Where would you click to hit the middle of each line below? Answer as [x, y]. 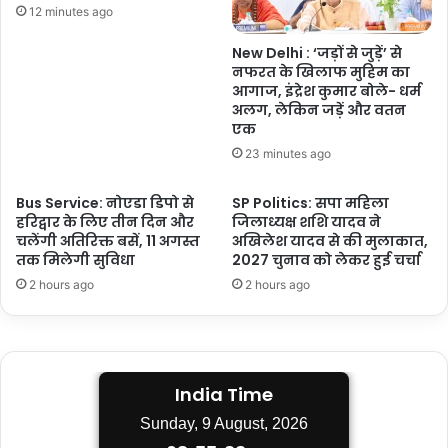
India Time [224, 395]
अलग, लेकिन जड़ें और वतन [319, 110]
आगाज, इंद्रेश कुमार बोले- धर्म [326, 91]
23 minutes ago [288, 154]
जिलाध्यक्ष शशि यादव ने [306, 222]
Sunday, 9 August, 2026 [224, 424]
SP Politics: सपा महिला [310, 203]
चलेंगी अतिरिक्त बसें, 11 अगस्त [108, 241]
